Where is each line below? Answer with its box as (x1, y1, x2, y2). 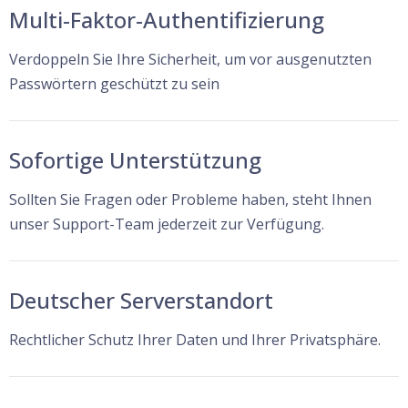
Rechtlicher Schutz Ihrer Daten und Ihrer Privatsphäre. (9, 329, 381, 350)
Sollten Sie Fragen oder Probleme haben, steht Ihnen (9, 189, 372, 209)
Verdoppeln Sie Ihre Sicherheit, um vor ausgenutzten (9, 48, 372, 69)
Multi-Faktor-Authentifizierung (9, 4, 324, 35)
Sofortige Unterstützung (9, 144, 261, 175)
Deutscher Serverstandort (9, 284, 273, 315)
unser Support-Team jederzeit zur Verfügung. (9, 213, 324, 234)
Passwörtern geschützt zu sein (9, 73, 219, 94)
